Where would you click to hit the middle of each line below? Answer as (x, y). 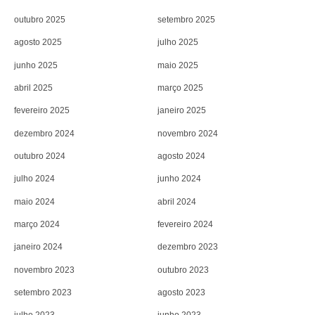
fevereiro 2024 (185, 224)
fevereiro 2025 (42, 111)
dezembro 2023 (188, 247)
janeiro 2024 (38, 247)
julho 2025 (178, 43)
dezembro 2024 (44, 133)
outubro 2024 (40, 156)
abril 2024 (177, 201)
